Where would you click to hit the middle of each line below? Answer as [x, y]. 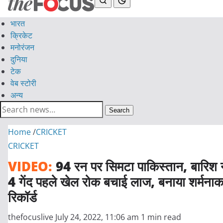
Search [119, 110]
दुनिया [19, 59]
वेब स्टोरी [23, 83]
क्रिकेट [21, 35]
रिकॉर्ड [22, 197]
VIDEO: [30, 166]
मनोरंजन [22, 47]
